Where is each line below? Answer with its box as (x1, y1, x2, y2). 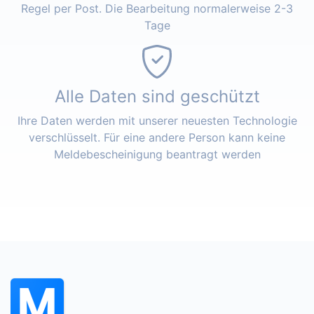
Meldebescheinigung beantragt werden (53, 147, 261, 162)
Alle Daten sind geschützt (54, 86, 260, 107)
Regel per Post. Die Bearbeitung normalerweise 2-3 (21, 1, 293, 16)
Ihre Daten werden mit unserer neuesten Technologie (17, 114, 297, 128)
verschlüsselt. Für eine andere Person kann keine (29, 130, 285, 145)
